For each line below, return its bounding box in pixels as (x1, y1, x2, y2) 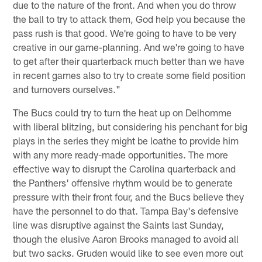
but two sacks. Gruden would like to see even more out (13, 246, 244, 258)
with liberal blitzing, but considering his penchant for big (13, 120, 248, 132)
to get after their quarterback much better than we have (13, 54, 245, 67)
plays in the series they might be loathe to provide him (13, 134, 239, 146)
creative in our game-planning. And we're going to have (13, 40, 245, 53)
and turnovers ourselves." (13, 82, 121, 95)
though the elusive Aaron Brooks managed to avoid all (13, 232, 239, 244)
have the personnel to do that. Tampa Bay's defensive (13, 204, 239, 216)
